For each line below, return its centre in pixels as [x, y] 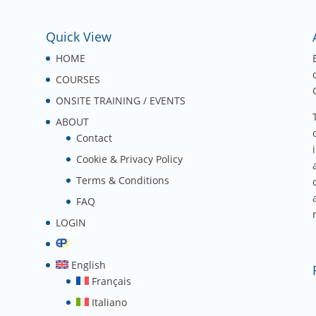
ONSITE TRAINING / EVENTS [120, 100]
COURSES [78, 79]
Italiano [109, 302]
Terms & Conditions [122, 180]
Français [111, 281]
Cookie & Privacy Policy [129, 159]
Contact [94, 138]
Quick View [78, 36]
